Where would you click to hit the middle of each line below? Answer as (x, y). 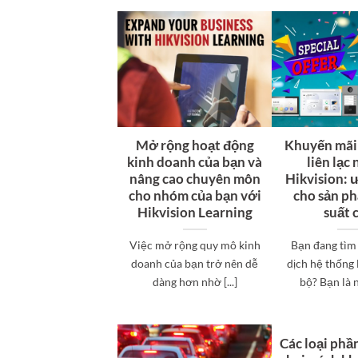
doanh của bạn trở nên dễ (195, 263)
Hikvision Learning (195, 212)
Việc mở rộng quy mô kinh (195, 245)
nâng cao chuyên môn (195, 179)
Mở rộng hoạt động (195, 145)
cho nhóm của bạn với (195, 195)
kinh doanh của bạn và (195, 162)
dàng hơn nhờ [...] (195, 281)
